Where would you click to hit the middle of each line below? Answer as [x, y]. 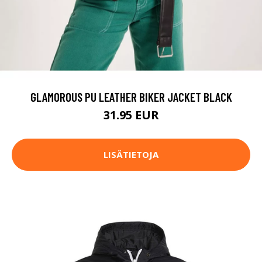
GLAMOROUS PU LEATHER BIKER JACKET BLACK [131, 96]
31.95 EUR [131, 115]
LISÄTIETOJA [131, 155]
